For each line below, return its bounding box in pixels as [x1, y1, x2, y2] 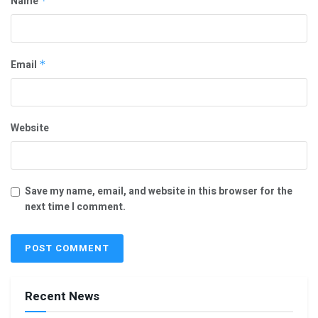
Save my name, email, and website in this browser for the [25, 184, 292, 199]
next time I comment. [25, 199, 126, 215]
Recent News [25, 287, 99, 306]
